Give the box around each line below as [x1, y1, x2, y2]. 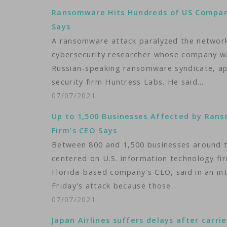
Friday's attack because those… [52, 181, 178, 191]
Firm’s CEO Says [52, 126, 118, 135]
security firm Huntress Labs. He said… [52, 77, 204, 87]
